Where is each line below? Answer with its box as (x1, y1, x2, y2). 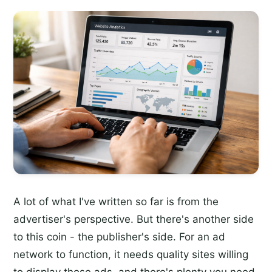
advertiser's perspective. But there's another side (13, 213, 254, 226)
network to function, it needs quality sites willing (13, 248, 248, 261)
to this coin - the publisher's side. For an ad (13, 231, 225, 243)
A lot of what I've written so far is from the (13, 195, 219, 208)
